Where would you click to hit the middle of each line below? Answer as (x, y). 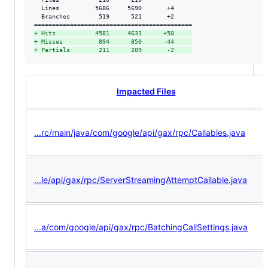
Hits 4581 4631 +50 (115, 33)
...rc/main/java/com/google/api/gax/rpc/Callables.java (140, 132)
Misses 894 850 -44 (115, 41)
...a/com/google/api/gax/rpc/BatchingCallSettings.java (141, 227)
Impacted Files (146, 91)
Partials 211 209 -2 (115, 50)
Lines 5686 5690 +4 (113, 8)
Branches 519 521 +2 (113, 16)
